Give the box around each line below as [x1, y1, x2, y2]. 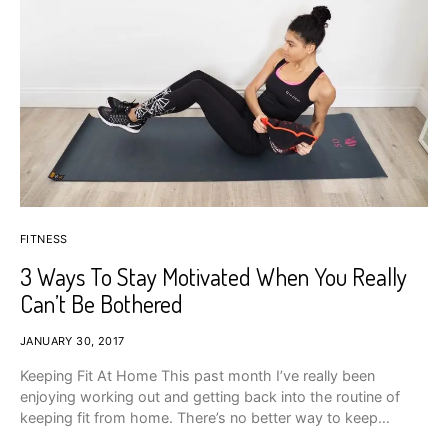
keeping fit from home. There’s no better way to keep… [20, 408, 390, 426]
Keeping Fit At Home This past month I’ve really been [20, 366, 375, 384]
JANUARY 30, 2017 [20, 333, 125, 348]
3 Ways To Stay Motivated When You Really [20, 260, 407, 292]
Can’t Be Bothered [20, 287, 183, 319]
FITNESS [20, 231, 68, 246]
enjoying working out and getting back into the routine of [20, 387, 400, 405]
